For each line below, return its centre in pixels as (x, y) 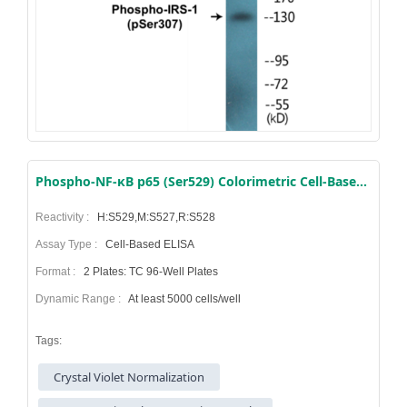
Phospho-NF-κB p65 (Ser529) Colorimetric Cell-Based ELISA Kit (362, 182)
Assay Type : (69, 245)
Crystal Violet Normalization (129, 377)
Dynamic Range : (81, 299)
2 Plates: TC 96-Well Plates (149, 272)
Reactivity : (65, 218)
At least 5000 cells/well (184, 299)
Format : (58, 272)
